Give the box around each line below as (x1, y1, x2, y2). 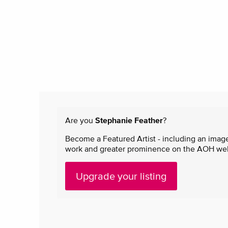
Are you (65, 115, 95, 125)
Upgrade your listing (76, 170, 166, 182)
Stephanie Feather (95, 115, 163, 125)
